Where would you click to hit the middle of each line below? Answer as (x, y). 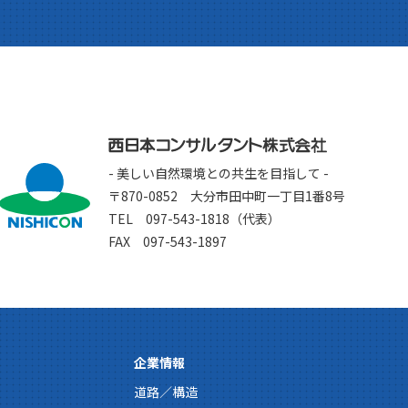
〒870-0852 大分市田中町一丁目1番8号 (227, 195)
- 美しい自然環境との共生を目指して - (219, 173)
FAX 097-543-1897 (168, 241)
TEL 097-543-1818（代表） (194, 218)
